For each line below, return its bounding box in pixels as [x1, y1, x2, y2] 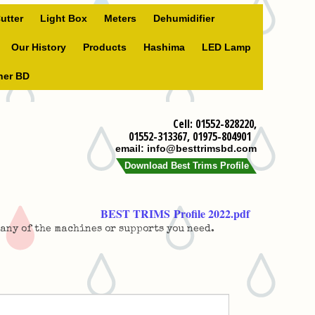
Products [83, 41, 127, 53]
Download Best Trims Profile [124, 160, 249, 171]
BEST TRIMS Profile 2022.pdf [101, 205, 250, 221]
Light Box [39, 13, 87, 24]
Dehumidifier [153, 13, 214, 24]
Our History [11, 41, 66, 53]
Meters [103, 13, 136, 24]
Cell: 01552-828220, [172, 116, 257, 131]
